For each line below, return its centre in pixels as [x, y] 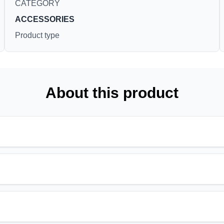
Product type [37, 35]
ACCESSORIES [44, 19]
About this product [112, 92]
